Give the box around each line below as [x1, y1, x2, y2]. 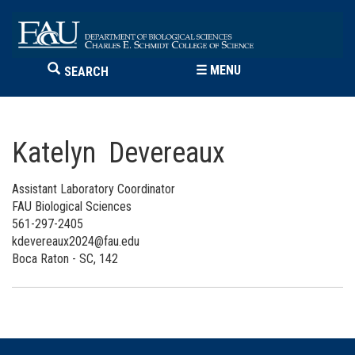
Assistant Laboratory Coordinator [12, 181, 175, 197]
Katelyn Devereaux [12, 136, 225, 170]
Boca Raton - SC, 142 [12, 251, 118, 267]
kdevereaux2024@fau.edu [12, 234, 139, 250]
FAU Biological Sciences [12, 199, 132, 215]
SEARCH [64, 64, 109, 80]
